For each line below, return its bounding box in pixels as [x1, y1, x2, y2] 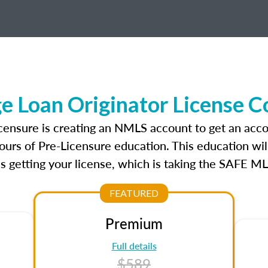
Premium [105, 213, 163, 233]
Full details [111, 239, 157, 252]
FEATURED [109, 187, 159, 199]
